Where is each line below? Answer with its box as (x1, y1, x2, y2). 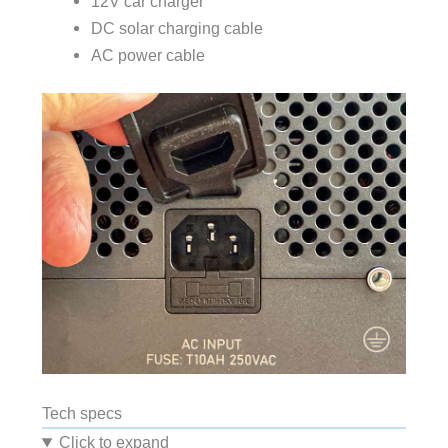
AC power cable (90, 45, 205, 64)
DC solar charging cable (90, 18, 263, 37)
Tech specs (41, 404, 122, 423)
